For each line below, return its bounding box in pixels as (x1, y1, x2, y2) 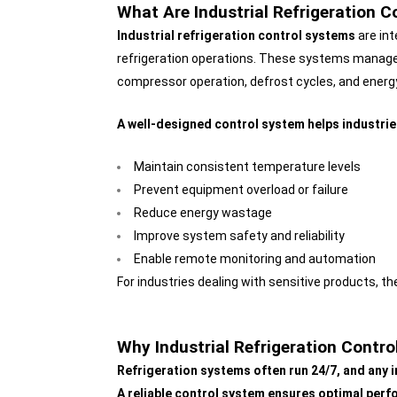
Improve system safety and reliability (134, 229, 345, 243)
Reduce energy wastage (134, 206, 272, 220)
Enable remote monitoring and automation (134, 252, 376, 266)
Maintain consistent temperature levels (134, 160, 361, 174)
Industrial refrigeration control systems (117, 28, 355, 43)
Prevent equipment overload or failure (134, 183, 348, 197)
